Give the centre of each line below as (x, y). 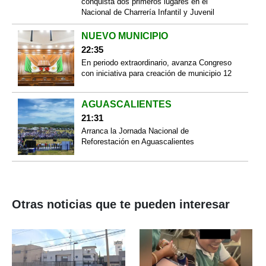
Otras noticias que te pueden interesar (121, 204)
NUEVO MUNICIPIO (124, 36)
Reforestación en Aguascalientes (137, 142)
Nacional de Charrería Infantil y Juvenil (148, 12)
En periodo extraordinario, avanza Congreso (156, 62)
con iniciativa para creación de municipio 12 (156, 73)
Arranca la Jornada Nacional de (135, 131)
